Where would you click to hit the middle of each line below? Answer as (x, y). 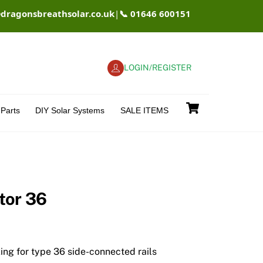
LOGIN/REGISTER (158, 67)
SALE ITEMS (144, 110)
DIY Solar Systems (70, 110)
